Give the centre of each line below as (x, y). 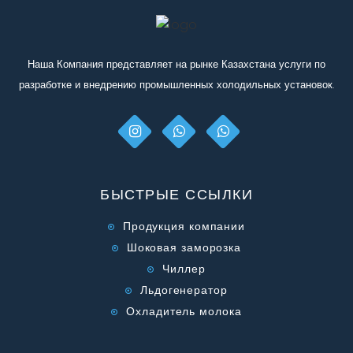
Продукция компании (184, 226)
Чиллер (184, 268)
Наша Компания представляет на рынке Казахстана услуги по (176, 64)
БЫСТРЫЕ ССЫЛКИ (176, 194)
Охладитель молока (184, 311)
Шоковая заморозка (184, 247)
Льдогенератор (184, 290)
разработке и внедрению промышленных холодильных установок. (176, 84)
